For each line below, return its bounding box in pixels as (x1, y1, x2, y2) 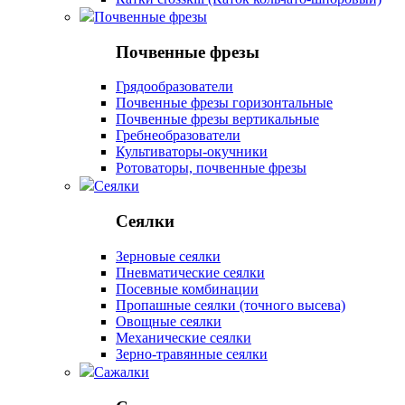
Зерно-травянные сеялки (116, 345, 268, 362)
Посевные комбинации (116, 280, 259, 297)
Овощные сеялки (116, 313, 221, 329)
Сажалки (94, 363, 149, 380)
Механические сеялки (116, 329, 251, 345)
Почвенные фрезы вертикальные (116, 111, 319, 127)
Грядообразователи (116, 79, 233, 95)
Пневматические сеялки (116, 264, 265, 280)
